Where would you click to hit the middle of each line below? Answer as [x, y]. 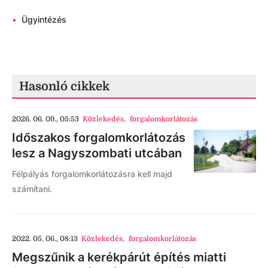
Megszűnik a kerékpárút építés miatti [119, 257]
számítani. [32, 189]
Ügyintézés [44, 19]
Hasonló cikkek [64, 86]
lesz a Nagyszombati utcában [97, 153]
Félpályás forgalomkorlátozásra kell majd [92, 174]
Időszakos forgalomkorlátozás [99, 138]
